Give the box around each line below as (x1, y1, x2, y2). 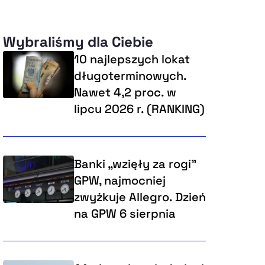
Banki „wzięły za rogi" (73, 156, 196, 172)
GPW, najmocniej (73, 173, 166, 189)
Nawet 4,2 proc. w (73, 85, 176, 101)
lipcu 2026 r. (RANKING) (73, 101, 205, 117)
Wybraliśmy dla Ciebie (2, 33, 153, 51)
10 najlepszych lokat (73, 51, 190, 67)
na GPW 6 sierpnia (73, 206, 176, 222)
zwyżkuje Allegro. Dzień (73, 189, 206, 205)
